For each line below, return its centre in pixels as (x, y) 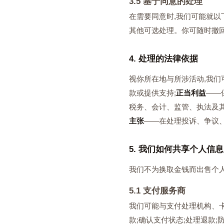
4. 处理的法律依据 (163, 59)
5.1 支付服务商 (157, 191)
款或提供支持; (152, 93)
